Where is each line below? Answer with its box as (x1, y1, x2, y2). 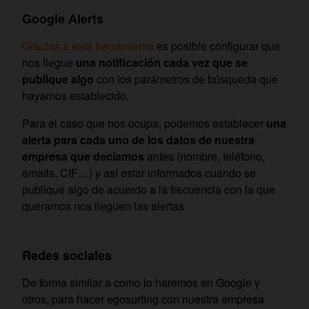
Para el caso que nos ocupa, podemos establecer (22, 114, 266, 131)
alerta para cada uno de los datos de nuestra (22, 131, 255, 148)
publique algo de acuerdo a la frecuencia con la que (22, 181, 275, 197)
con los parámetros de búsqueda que (94, 70, 278, 87)
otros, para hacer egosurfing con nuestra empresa (22, 290, 264, 307)
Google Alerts (22, 9, 103, 28)
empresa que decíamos (22, 148, 144, 164)
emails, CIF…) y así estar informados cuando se (22, 164, 256, 181)
